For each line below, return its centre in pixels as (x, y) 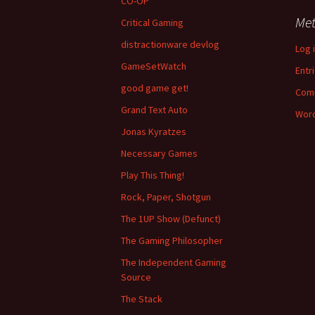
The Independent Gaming (174, 262)
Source (136, 277)
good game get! (155, 88)
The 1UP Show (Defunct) (171, 219)
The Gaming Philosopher (172, 240)
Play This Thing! (153, 175)
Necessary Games (159, 153)
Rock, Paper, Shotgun (166, 197)
